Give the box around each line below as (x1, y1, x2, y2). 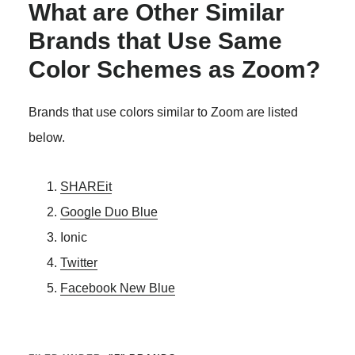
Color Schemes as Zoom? (28, 56, 320, 83)
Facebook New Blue (59, 281, 175, 296)
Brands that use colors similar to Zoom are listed (28, 105, 298, 120)
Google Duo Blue (59, 205, 158, 219)
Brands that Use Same (28, 28, 282, 55)
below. (28, 131, 65, 145)
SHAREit (59, 180, 112, 194)
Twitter (59, 256, 97, 270)
